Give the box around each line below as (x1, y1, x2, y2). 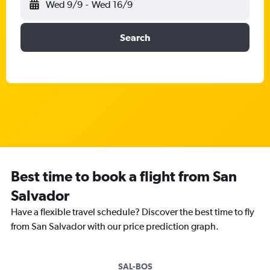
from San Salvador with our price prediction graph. (11, 221, 219, 232)
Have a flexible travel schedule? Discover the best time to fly (11, 206, 254, 218)
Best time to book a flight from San (11, 168, 237, 184)
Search (120, 32, 150, 43)
